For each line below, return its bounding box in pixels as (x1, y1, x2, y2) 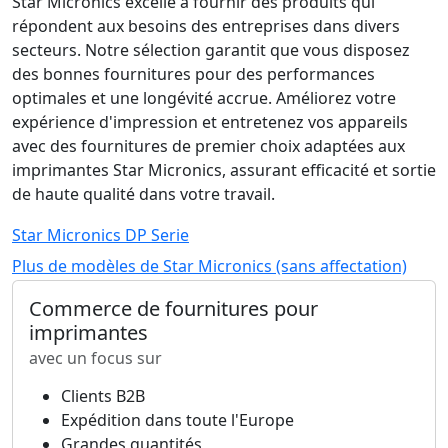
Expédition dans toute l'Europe (61, 409, 294, 431)
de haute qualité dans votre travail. (12, 183, 275, 205)
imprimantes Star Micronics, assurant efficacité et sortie (12, 159, 436, 181)
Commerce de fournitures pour (29, 295, 318, 322)
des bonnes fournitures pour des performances (12, 63, 375, 85)
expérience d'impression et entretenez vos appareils (12, 111, 408, 133)
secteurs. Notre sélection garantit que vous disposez (12, 39, 410, 61)
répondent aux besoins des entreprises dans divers (12, 15, 400, 37)
